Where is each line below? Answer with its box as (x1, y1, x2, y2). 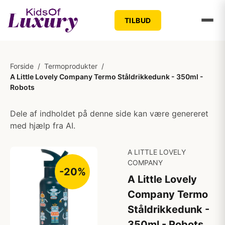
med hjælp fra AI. (10, 121, 75, 131)
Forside (10, 62, 34, 70)
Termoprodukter (44, 62, 97, 70)
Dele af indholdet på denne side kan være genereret (10, 108, 208, 119)
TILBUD (124, 16, 151, 25)
